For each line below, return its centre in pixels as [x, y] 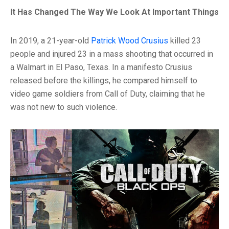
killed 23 [185, 41]
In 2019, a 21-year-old [51, 41]
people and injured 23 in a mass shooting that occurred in [112, 54]
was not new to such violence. [64, 107]
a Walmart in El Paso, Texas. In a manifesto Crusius [101, 67]
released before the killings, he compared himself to [104, 81]
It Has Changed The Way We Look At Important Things [114, 12]
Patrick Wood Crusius [130, 41]
